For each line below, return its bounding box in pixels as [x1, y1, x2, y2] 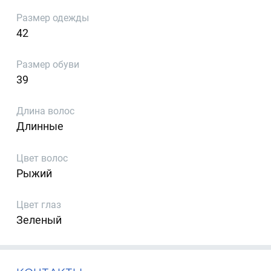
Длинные [16, 120, 64, 133]
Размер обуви [16, 59, 80, 71]
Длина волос [16, 105, 75, 117]
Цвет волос [16, 152, 68, 164]
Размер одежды [16, 11, 90, 24]
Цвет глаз [16, 199, 62, 211]
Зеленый [16, 214, 62, 227]
